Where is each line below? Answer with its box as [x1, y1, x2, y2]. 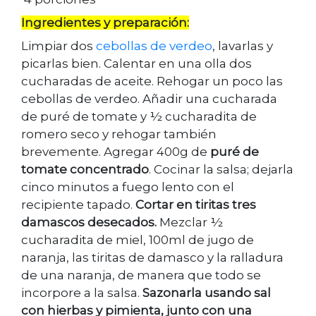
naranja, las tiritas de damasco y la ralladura [21, 250, 284, 265]
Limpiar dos [21, 38, 96, 53]
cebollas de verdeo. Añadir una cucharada [21, 91, 277, 106]
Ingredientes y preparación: [21, 16, 189, 30]
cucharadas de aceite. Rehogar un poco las [21, 73, 283, 88]
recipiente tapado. [21, 197, 135, 212]
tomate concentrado [21, 162, 149, 176]
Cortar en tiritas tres [135, 197, 256, 212]
